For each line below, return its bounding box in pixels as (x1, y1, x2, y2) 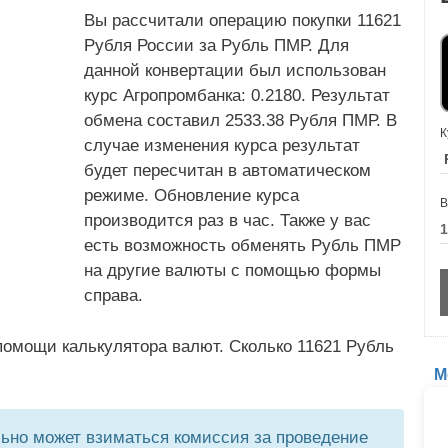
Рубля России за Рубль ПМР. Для (84, 36, 349, 55)
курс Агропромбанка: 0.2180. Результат (84, 86, 390, 105)
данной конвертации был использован (84, 61, 386, 80)
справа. (84, 286, 143, 305)
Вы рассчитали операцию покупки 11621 (84, 11, 401, 30)
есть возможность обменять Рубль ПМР (84, 236, 401, 255)
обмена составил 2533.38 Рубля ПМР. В (84, 111, 397, 130)
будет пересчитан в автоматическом (84, 161, 371, 180)
